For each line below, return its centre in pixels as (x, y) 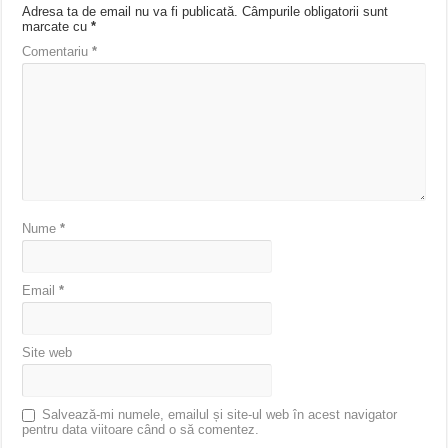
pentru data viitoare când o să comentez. (141, 429)
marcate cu (57, 26)
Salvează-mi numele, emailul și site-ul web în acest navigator (220, 414)
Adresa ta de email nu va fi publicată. (130, 11)
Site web (47, 352)
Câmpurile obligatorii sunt (315, 11)
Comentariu (57, 51)
